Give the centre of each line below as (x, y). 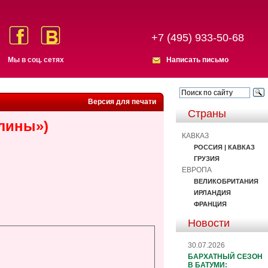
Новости (209, 223)
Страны (207, 114)
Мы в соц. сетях (36, 60)
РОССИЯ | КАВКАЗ (224, 147)
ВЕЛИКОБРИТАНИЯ (226, 181)
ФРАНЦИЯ (210, 204)
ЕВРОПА (197, 170)
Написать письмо (197, 60)
